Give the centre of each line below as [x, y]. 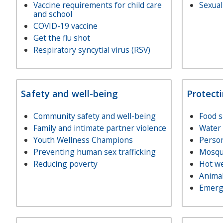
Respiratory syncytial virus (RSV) [92, 50]
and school [53, 14]
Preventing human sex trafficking [95, 152]
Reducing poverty [65, 164]
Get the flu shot [62, 38]
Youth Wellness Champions [83, 140]
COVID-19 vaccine [65, 26]
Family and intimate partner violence [100, 128]
